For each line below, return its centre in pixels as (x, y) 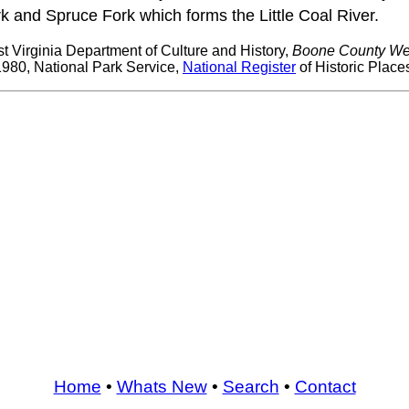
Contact (325, 386)
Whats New (162, 386)
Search (251, 386)
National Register (239, 68)
